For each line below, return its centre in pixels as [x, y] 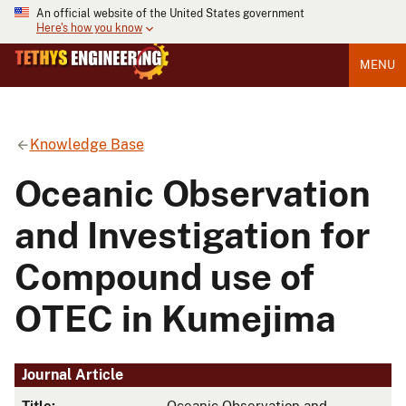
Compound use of [164, 276]
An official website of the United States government [170, 14]
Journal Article [72, 375]
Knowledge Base [87, 144]
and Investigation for [192, 235]
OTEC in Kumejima [175, 318]
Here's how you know [89, 29]
